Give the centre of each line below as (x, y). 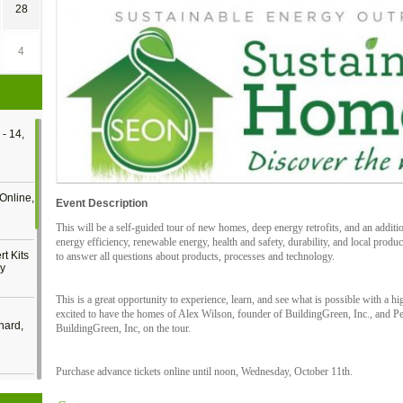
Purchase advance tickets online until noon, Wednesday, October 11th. (204, 372)
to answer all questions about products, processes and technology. (195, 257)
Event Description (102, 204)
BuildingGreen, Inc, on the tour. (123, 329)
